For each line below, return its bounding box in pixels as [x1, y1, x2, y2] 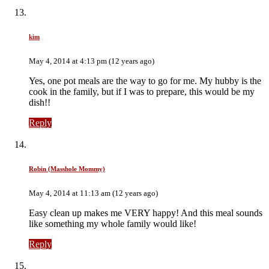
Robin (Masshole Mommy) [29, 165, 105, 172]
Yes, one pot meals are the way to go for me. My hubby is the [29, 75, 261, 86]
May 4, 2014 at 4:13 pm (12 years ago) [29, 56, 154, 65]
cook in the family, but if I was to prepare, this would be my [29, 86, 255, 97]
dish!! [29, 97, 50, 107]
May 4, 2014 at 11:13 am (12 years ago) [29, 188, 158, 198]
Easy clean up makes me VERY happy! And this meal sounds [29, 207, 262, 218]
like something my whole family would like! [29, 218, 196, 229]
